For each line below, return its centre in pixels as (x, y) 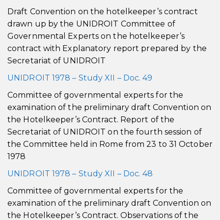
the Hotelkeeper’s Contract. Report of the (91, 120)
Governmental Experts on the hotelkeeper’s (96, 36)
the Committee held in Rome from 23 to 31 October (110, 144)
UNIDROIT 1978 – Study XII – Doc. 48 (81, 174)
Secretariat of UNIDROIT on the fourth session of (105, 132)
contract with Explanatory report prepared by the (107, 48)
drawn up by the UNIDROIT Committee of (91, 24)
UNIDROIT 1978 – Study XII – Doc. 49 (80, 78)
